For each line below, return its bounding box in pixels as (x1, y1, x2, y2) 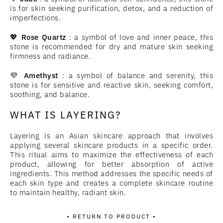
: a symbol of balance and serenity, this (58, 71, 213, 80)
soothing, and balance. (10, 90, 90, 99)
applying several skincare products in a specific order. (10, 140, 213, 150)
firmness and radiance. (10, 51, 91, 61)
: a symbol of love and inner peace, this (66, 32, 214, 42)
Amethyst (23, 71, 58, 80)
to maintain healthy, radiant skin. (10, 188, 126, 197)
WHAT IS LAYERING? (10, 108, 121, 121)
